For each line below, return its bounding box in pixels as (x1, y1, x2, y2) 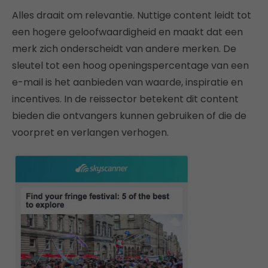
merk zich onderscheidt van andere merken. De (12, 42, 236, 56)
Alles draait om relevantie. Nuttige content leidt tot (12, 8, 251, 23)
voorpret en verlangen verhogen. (12, 126, 169, 140)
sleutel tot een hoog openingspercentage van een (12, 59, 249, 73)
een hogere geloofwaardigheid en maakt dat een (12, 25, 243, 39)
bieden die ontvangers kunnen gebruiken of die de (12, 109, 246, 123)
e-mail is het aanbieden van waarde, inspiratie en (12, 75, 243, 90)
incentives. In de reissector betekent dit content (12, 92, 239, 106)
